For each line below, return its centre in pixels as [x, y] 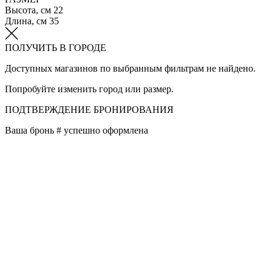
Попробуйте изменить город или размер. [89, 89]
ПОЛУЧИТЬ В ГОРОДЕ [56, 47]
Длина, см [26, 21]
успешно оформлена [105, 130]
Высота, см [28, 10]
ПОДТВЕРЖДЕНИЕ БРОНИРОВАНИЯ [89, 109]
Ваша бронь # [33, 130]
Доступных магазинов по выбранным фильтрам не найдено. [130, 68]
